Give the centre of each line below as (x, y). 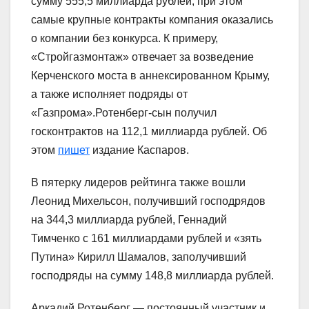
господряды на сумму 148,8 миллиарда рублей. (152, 276)
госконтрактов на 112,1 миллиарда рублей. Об (150, 132)
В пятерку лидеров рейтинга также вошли (138, 183)
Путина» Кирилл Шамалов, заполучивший (139, 257)
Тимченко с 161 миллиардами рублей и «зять (146, 239)
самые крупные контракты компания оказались (152, 20)
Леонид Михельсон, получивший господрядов (148, 201)
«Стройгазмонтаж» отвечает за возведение (142, 57)
